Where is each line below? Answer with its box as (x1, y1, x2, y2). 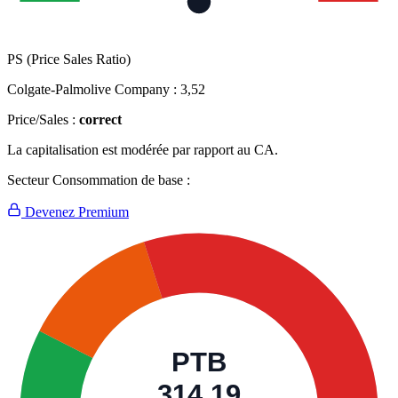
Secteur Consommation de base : (7, 172, 190, 188)
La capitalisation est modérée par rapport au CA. (7, 142, 278, 158)
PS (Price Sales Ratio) (7, 52, 131, 68)
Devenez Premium (21, 204, 129, 220)
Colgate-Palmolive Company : (7, 82, 180, 98)
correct (79, 112, 122, 128)
